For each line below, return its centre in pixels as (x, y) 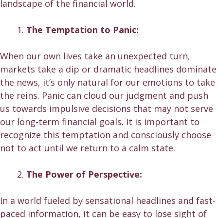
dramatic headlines (134, 69)
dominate (195, 69)
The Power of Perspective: (84, 174)
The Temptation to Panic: (82, 30)
